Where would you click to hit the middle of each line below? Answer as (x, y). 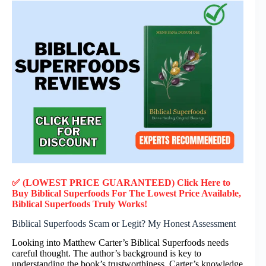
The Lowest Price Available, (186, 193)
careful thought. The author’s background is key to (107, 254)
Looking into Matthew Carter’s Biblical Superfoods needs (120, 243)
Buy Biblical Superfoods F (65, 193)
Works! (132, 204)
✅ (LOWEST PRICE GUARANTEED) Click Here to (121, 182)
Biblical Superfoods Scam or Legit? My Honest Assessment (124, 223)
